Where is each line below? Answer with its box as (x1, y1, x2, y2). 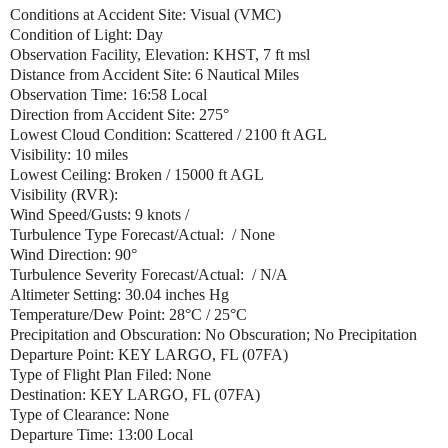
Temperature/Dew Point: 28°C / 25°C (10, 305, 247, 323)
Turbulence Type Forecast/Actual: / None (10, 225, 275, 243)
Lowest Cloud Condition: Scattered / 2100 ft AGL (10, 125, 331, 143)
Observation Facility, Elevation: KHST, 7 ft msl (10, 45, 314, 63)
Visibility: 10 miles (10, 145, 128, 163)
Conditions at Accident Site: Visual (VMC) (10, 5, 281, 23)
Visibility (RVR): (10, 185, 118, 203)
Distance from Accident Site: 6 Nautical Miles (10, 65, 299, 83)
